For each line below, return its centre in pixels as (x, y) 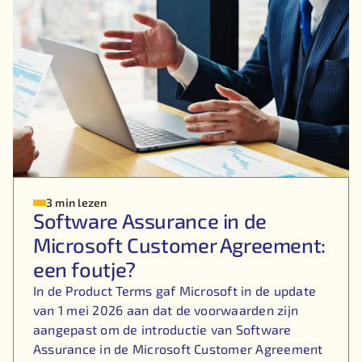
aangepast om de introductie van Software (162, 330)
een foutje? (84, 269)
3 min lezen (76, 203)
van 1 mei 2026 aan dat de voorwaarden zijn (166, 310)
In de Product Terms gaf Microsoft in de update (175, 291)
